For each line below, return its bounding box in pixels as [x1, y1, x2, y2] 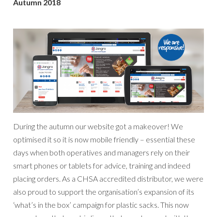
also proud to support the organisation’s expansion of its [13, 187, 194, 197]
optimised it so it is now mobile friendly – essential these [13, 135, 195, 144]
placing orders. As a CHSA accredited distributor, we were [13, 174, 203, 184]
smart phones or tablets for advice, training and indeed [13, 161, 190, 170]
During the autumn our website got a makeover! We [13, 122, 183, 131]
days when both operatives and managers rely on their [13, 148, 190, 157]
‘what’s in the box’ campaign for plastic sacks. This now [13, 200, 189, 210]
